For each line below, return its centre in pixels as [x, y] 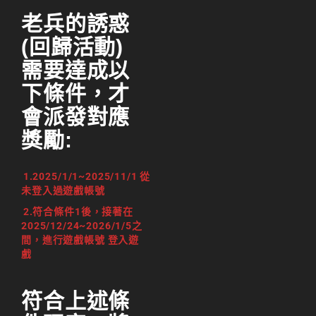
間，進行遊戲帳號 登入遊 [80, 240]
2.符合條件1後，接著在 [78, 212]
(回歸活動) [73, 47]
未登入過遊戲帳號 [63, 190]
